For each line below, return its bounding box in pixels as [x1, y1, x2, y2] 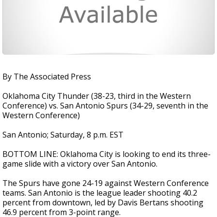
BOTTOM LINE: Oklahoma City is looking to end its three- [2, 149, 211, 159]
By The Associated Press [2, 71, 91, 82]
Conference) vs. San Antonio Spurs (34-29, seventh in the [2, 100, 208, 111]
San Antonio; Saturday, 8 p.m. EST [2, 129, 124, 140]
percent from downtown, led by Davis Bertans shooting [2, 197, 203, 208]
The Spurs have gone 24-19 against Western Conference [2, 178, 209, 188]
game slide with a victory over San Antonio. [2, 158, 157, 169]
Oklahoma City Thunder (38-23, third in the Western [2, 91, 191, 101]
